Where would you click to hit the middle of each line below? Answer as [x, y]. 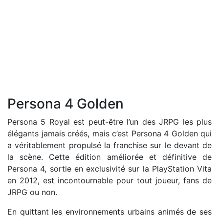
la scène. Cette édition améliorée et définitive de [109, 157]
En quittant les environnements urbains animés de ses [109, 212]
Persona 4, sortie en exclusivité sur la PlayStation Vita [109, 169]
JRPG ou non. [32, 192]
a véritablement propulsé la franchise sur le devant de [109, 145]
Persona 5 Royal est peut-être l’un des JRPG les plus [109, 122]
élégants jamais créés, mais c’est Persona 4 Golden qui [109, 133]
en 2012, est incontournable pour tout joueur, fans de [109, 180]
